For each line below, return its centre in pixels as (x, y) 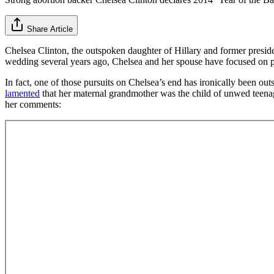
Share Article (50, 29)
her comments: (33, 104)
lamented (22, 93)
